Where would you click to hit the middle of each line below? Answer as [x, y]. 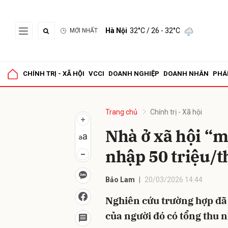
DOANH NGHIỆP [134, 74]
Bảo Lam [120, 180]
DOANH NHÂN [186, 74]
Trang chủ [121, 112]
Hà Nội [116, 31]
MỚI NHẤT [84, 31]
